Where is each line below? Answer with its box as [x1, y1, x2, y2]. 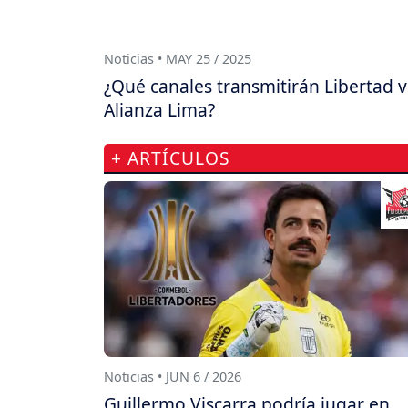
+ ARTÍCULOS [111, 146, 230, 171]
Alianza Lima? [104, 97, 215, 123]
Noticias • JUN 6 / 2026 [104, 367, 241, 385]
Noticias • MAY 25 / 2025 [104, 49, 251, 67]
